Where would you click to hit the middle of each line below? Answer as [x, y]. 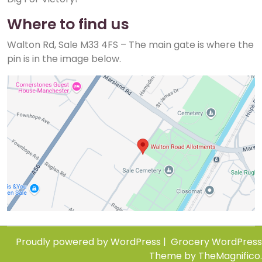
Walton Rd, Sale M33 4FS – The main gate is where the [130, 45]
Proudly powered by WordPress [89, 242]
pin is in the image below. [64, 59]
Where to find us [68, 24]
